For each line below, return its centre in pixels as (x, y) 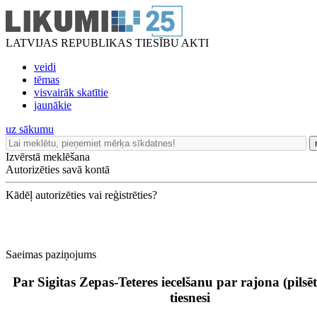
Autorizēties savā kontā (58, 169)
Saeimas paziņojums (51, 254)
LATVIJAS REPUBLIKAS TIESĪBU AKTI (107, 43)
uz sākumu (30, 129)
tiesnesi (190, 297)
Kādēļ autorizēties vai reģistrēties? (81, 195)
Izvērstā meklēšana (48, 157)
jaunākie (53, 105)
